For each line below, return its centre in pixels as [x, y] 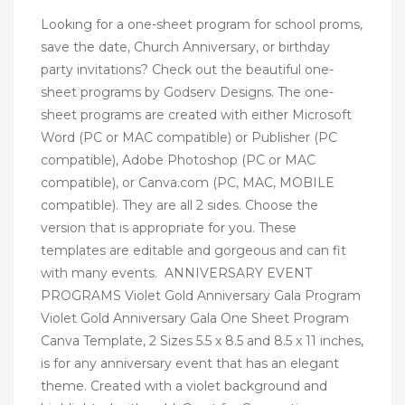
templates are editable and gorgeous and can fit [193, 251]
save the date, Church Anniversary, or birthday [185, 47]
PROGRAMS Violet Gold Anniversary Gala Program [201, 296]
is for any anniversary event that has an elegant [190, 364]
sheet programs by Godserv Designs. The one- [187, 93]
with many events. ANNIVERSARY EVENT [176, 273]
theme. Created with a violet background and [184, 386]
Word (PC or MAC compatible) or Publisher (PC [189, 138]
